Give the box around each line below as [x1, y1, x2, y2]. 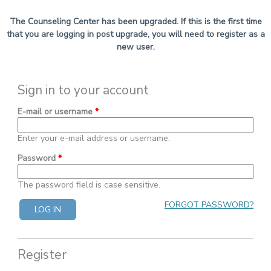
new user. [116, 41, 155, 53]
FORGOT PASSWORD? [165, 199, 253, 211]
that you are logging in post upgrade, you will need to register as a [6, 28, 265, 41]
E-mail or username [18, 106, 95, 118]
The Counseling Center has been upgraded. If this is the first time [9, 16, 262, 28]
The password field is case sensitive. [18, 179, 160, 191]
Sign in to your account [18, 82, 149, 99]
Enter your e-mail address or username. [18, 132, 170, 145]
